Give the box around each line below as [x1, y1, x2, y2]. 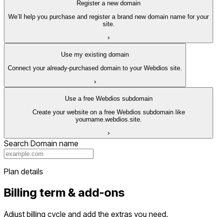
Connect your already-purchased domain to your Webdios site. [8, 64, 182, 72]
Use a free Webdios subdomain [64, 94, 153, 102]
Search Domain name [4, 138, 78, 148]
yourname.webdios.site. [75, 116, 142, 124]
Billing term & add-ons [4, 186, 124, 200]
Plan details [4, 166, 43, 176]
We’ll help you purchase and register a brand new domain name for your [8, 13, 209, 21]
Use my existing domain [61, 50, 129, 58]
